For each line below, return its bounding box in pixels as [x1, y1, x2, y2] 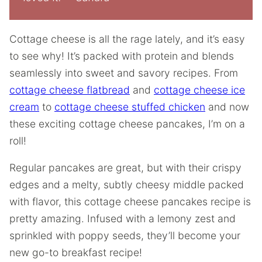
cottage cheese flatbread [9, 83, 130, 96]
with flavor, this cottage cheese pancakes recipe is [9, 195, 251, 208]
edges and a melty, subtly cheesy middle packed [9, 178, 244, 191]
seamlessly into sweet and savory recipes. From [9, 66, 238, 79]
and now [205, 100, 249, 113]
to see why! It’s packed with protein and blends [9, 49, 234, 62]
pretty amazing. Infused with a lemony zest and [9, 212, 236, 225]
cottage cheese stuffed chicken [54, 100, 205, 113]
